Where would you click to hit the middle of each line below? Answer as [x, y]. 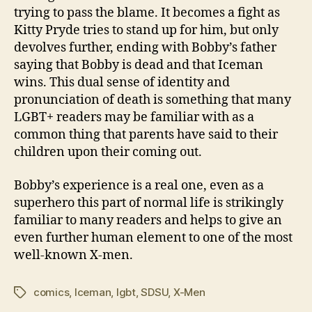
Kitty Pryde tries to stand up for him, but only [146, 31]
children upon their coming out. [108, 153]
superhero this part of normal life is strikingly [149, 203]
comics [52, 292]
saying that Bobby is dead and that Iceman [139, 65]
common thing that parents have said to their [146, 135]
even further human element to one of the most [153, 237]
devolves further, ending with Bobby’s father [145, 48]
